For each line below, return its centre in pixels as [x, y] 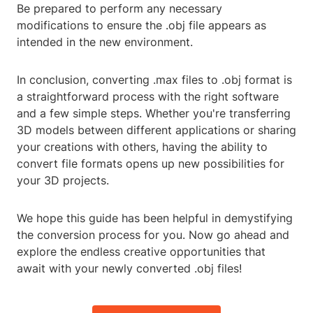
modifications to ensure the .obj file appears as [141, 26]
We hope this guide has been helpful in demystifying [155, 218]
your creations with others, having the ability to [142, 147]
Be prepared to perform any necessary [119, 9]
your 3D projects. [63, 181]
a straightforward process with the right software [148, 97]
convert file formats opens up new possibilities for [151, 164]
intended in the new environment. [105, 42]
